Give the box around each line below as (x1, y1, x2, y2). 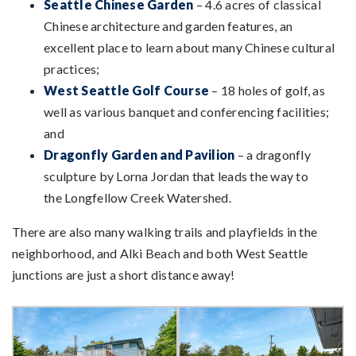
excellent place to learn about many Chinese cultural (44, 39, 335, 55)
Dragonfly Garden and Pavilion (44, 146, 235, 162)
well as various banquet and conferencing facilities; (44, 103, 329, 119)
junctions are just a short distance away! (12, 266, 235, 282)
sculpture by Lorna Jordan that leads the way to (44, 168, 308, 184)
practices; (44, 60, 100, 76)
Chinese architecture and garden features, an (44, 17, 292, 33)
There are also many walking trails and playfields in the (12, 223, 317, 239)
